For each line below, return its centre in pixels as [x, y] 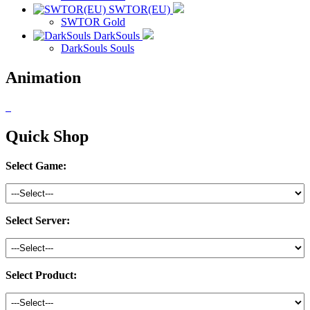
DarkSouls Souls [98, 48]
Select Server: [38, 220]
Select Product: [41, 275]
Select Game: [36, 165]
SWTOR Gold [93, 22]
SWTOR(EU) [139, 9]
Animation [43, 77]
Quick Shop [47, 136]
